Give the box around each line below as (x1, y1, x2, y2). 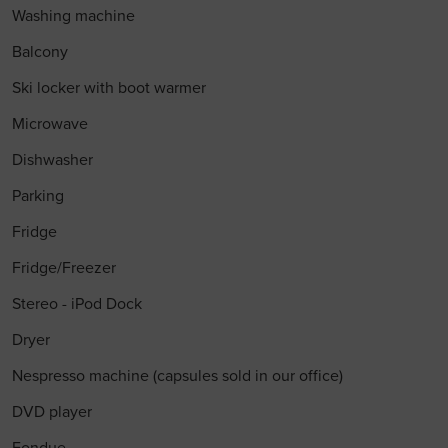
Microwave (11, 114, 88, 134)
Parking (11, 186, 64, 206)
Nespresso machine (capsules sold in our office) (11, 366, 343, 386)
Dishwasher (11, 150, 93, 170)
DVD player (11, 402, 92, 422)
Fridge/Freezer (11, 258, 116, 278)
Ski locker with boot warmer (11, 78, 206, 98)
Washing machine (11, 6, 135, 26)
